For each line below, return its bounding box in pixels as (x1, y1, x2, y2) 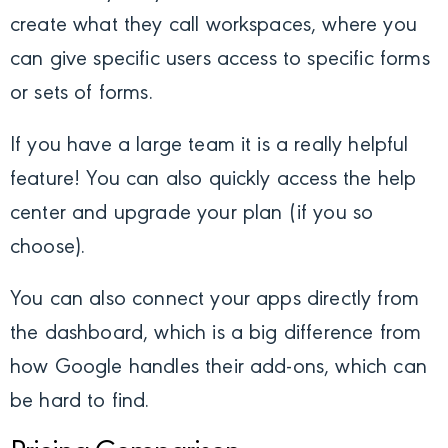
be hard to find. (10, 391, 150, 414)
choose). (10, 237, 86, 260)
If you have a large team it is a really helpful (10, 135, 409, 158)
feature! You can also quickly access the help (10, 169, 417, 192)
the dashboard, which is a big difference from (10, 323, 422, 346)
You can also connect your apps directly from (10, 289, 420, 312)
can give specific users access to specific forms (10, 49, 430, 72)
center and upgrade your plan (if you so (10, 203, 374, 226)
